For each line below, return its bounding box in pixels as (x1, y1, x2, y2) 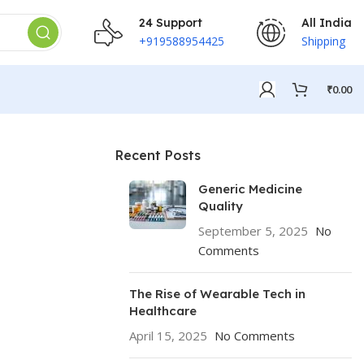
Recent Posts (115, 147, 201, 163)
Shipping (301, 32, 345, 49)
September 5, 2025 (198, 223, 308, 239)
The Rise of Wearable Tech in (129, 286, 305, 301)
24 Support (139, 15, 202, 30)
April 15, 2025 (129, 327, 207, 344)
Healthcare (129, 303, 197, 318)
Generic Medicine (198, 181, 302, 197)
